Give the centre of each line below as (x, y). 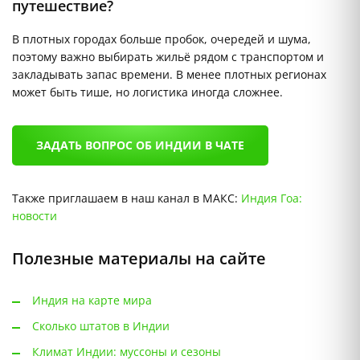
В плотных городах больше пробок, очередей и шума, (162, 39)
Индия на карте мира (92, 301)
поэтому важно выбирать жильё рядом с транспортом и (168, 57)
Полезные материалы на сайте (139, 259)
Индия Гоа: (272, 198)
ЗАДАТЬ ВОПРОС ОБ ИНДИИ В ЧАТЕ (140, 145)
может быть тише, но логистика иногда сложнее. (147, 92)
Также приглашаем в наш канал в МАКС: (127, 198)
